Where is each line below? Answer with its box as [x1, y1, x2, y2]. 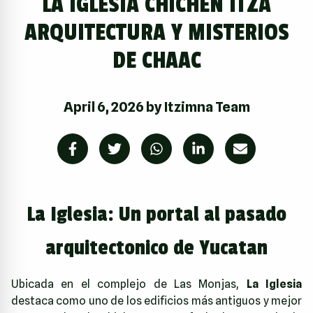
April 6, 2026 [63, 99, 144, 116]
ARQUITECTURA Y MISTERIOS [24, 19, 289, 48]
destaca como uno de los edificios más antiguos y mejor [11, 294, 302, 308]
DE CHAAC [112, 47, 201, 75]
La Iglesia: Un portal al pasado [27, 202, 286, 228]
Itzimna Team [163, 99, 250, 116]
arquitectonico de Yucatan [45, 235, 268, 261]
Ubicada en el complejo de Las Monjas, [11, 277, 247, 291]
